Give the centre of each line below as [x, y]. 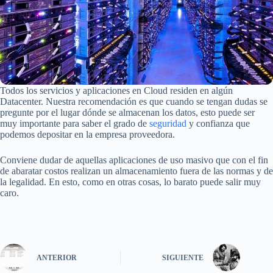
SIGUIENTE [183, 258]
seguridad [168, 123]
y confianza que [218, 123]
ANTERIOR [57, 258]
